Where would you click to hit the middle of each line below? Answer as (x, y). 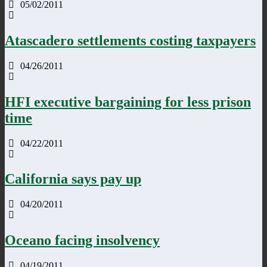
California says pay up (73, 179)
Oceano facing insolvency (82, 240)
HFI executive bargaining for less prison (128, 102)
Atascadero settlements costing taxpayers (130, 40)
